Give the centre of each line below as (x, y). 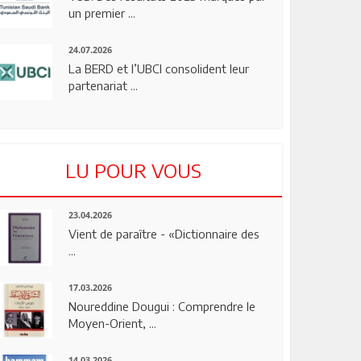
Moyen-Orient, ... (113, 324)
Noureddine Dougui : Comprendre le (162, 307)
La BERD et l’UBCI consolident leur (159, 68)
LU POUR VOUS (133, 170)
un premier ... (102, 12)
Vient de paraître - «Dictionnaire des (164, 234)
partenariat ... (104, 85)
